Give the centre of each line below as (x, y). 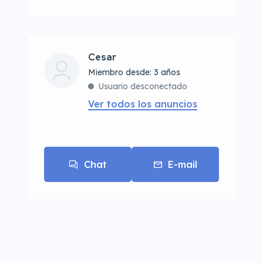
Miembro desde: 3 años (134, 72)
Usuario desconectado (143, 86)
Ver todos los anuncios (143, 104)
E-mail (182, 164)
